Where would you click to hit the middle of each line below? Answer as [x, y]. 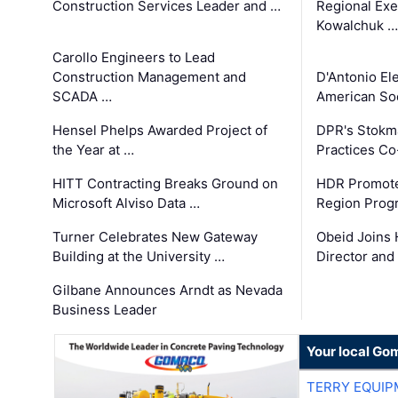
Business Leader [105, 309]
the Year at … [94, 149]
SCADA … [83, 96]
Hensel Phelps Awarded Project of [160, 130]
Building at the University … [139, 256]
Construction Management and [150, 76]
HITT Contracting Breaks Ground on [166, 183]
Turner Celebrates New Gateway [155, 236]
